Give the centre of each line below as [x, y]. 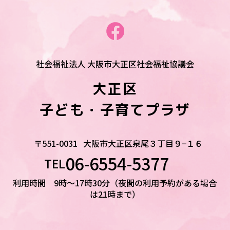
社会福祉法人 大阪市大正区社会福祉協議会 [115, 63]
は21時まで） [115, 194]
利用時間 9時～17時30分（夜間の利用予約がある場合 [115, 183]
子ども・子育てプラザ [115, 109]
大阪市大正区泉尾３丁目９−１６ [143, 143]
